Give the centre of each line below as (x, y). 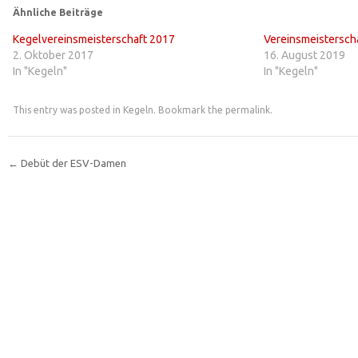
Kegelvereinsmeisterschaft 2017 (93, 39)
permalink (247, 109)
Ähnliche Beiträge (58, 12)
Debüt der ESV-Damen (72, 163)
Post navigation (97, 193)
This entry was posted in (68, 109)
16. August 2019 (304, 55)
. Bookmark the (189, 109)
